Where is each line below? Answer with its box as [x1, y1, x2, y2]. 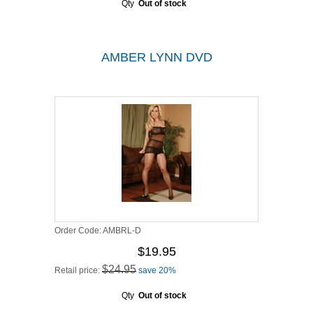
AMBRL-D [103, 226, 141, 235]
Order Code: [54, 226, 103, 235]
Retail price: [54, 265, 102, 275]
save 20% [138, 265, 176, 275]
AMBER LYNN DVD [101, 50, 212, 64]
